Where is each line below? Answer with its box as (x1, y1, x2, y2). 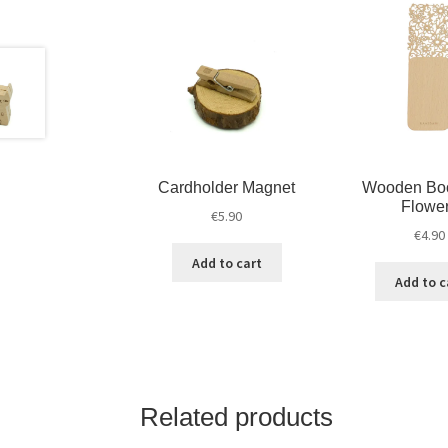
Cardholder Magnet (158, 178, 296, 196)
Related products (140, 403, 334, 432)
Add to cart (191, 253, 262, 272)
